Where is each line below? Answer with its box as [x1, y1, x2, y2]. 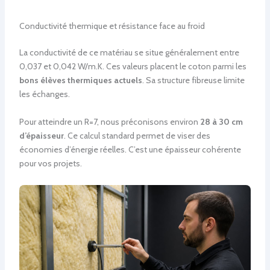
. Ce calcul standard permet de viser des [63, 130, 210, 141]
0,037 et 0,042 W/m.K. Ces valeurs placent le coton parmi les [19, 61, 246, 72]
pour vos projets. [19, 157, 82, 169]
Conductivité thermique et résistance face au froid [19, 20, 205, 32]
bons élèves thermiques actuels [19, 75, 142, 86]
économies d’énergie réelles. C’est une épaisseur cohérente [19, 143, 241, 155]
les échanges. [19, 89, 70, 100]
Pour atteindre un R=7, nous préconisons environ [19, 116, 200, 127]
